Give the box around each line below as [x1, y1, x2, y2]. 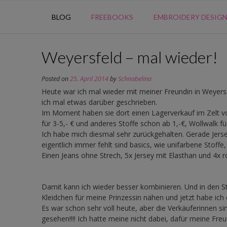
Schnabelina [118, 74, 152, 83]
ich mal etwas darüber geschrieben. [42, 97, 157, 107]
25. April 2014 [70, 74, 108, 83]
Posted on [42, 74, 70, 83]
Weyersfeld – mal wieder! [42, 47, 218, 67]
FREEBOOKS [91, 12, 133, 21]
